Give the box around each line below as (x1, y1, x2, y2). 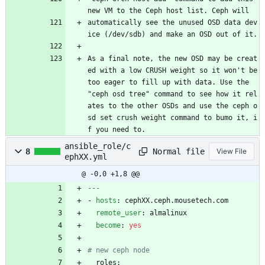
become (96, 221, 121, 230)
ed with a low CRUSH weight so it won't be (88, 66, 257, 75)
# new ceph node (88, 246, 150, 255)
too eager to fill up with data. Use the (88, 78, 249, 87)
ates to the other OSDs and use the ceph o (88, 102, 257, 111)
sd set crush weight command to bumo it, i (88, 114, 257, 122)
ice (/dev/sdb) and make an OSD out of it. (88, 30, 257, 39)
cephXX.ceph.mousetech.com (125, 196, 228, 205)
